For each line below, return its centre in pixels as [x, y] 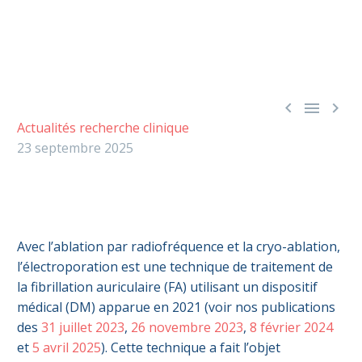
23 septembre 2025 [75, 147]
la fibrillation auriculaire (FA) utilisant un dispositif [167, 287]
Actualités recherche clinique [103, 127]
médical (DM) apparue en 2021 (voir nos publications [176, 307]
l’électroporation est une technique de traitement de [175, 267]
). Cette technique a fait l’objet [191, 348]
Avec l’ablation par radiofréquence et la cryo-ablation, [179, 247]
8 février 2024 [291, 328]
